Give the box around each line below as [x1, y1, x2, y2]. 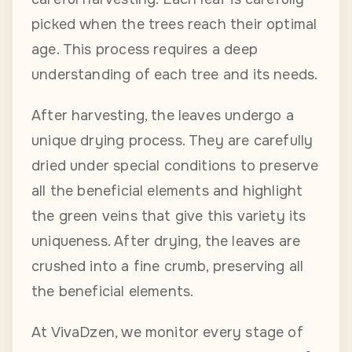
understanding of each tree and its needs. [31, 66, 318, 84]
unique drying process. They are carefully [31, 132, 313, 150]
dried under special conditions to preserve [31, 157, 319, 175]
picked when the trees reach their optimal [31, 16, 317, 34]
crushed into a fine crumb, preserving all [31, 258, 304, 276]
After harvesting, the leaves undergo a [31, 107, 294, 125]
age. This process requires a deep [31, 41, 258, 59]
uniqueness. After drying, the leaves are [31, 233, 301, 251]
